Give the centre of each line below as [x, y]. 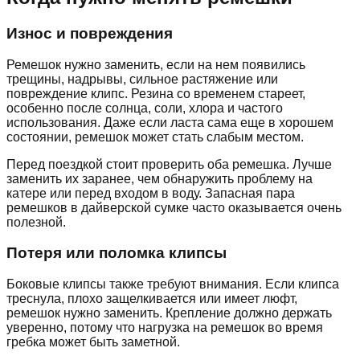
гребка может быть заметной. [93, 342]
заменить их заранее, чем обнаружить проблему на [160, 178]
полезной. [36, 222]
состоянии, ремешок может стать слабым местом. [155, 137]
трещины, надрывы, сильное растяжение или [142, 79]
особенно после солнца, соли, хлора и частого [145, 108]
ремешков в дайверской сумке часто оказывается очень [174, 207]
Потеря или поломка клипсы [117, 253]
